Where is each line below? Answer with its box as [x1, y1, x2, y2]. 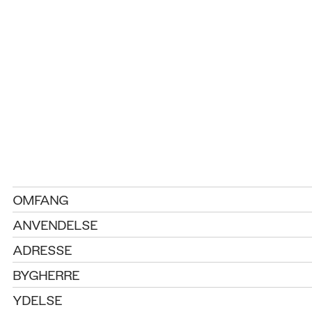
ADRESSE [13, 241, 72, 257]
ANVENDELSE [13, 216, 98, 232]
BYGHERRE [13, 266, 80, 282]
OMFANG [13, 191, 69, 207]
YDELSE [13, 291, 63, 307]
